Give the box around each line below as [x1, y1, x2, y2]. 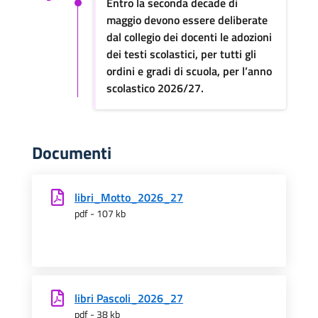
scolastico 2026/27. [106, 79, 204, 97]
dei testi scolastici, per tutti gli [106, 45, 256, 62]
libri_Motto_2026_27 [75, 189, 183, 206]
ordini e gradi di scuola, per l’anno [106, 62, 272, 79]
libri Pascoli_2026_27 [75, 290, 183, 307]
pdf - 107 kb [75, 206, 126, 221]
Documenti [32, 140, 111, 165]
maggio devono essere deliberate [106, 11, 268, 28]
